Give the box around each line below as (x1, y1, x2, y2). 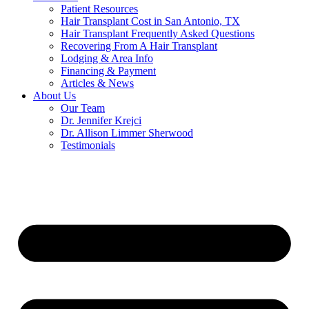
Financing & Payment (61, 65, 156, 77)
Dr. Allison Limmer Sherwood (61, 127, 193, 139)
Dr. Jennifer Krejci (61, 114, 141, 126)
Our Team (61, 102, 105, 114)
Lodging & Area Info (61, 52, 153, 64)
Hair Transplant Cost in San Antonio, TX (61, 15, 240, 27)
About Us (33, 90, 76, 101)
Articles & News (61, 77, 134, 89)
